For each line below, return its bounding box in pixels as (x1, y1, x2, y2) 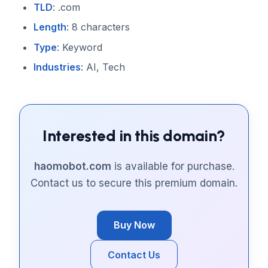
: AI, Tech (81, 61, 125, 74)
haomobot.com (33, 160, 111, 173)
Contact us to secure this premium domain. (31, 177, 237, 190)
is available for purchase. (111, 160, 234, 173)
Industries (33, 61, 81, 74)
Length (33, 21, 66, 33)
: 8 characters (66, 21, 130, 33)
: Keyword (57, 41, 102, 53)
